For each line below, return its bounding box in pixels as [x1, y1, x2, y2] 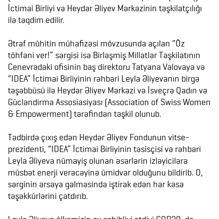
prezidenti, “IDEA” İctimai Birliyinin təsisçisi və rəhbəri [8, 144, 201, 154]
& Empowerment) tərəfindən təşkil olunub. [8, 109, 161, 119]
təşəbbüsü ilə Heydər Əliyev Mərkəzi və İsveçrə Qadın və [8, 85, 207, 95]
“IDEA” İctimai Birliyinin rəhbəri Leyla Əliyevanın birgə [8, 73, 199, 84]
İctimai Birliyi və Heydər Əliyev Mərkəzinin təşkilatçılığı [8, 3, 202, 13]
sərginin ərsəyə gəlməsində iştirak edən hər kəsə [8, 179, 184, 189]
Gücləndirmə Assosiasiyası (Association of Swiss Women [8, 97, 211, 107]
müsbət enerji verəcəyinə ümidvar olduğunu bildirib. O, [8, 167, 203, 177]
